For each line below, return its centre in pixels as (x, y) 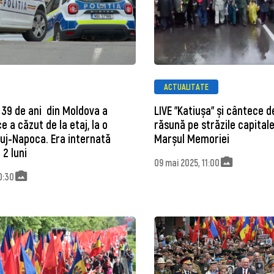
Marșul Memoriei (191, 139)
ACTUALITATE (186, 86)
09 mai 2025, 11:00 (187, 162)
